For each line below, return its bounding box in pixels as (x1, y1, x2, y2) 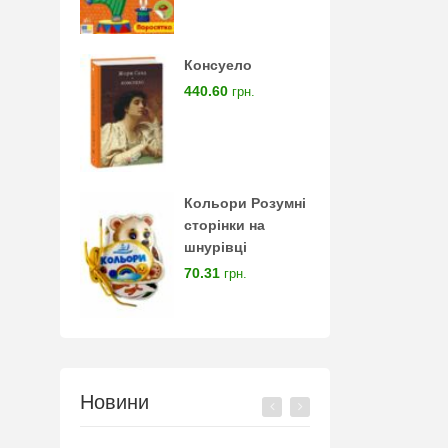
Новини (80, 391, 149, 414)
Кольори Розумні (184, 195, 307, 212)
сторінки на (184, 217, 266, 234)
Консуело (184, 57, 253, 74)
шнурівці (184, 239, 248, 256)
